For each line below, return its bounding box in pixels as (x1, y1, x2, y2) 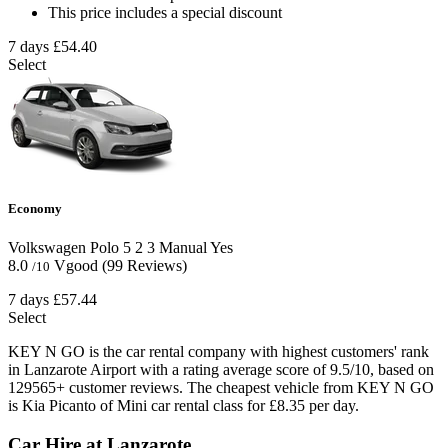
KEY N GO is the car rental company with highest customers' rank (8, 343, 429, 361)
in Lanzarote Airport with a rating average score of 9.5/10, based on (8, 361, 434, 379)
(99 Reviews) (102, 257, 187, 275)
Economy (8, 201, 62, 217)
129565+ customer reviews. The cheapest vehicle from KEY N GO (8, 379, 434, 397)
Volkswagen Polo (8, 239, 119, 257)
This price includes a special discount (48, 4, 282, 22)
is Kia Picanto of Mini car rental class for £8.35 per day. (8, 397, 359, 415)
